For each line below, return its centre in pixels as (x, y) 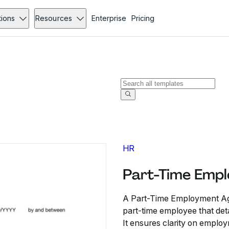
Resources (54, 18)
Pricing (143, 18)
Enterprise (109, 18)
